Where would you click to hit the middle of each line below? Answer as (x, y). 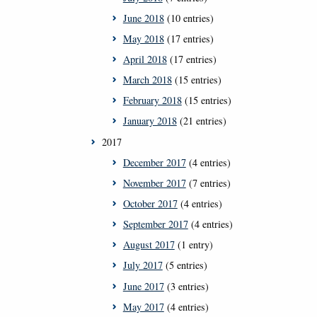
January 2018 (150, 121)
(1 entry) (194, 245)
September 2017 (155, 224)
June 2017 (143, 286)
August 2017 (149, 245)
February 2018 (152, 100)
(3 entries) (186, 286)
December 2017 (154, 162)
